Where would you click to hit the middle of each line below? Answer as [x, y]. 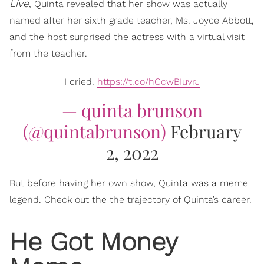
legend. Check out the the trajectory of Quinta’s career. [131, 199]
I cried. [80, 82]
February [206, 131]
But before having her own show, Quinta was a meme [129, 183]
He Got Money [93, 241]
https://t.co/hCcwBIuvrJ [148, 82]
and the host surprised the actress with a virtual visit [127, 37]
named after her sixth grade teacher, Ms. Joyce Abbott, [132, 20]
